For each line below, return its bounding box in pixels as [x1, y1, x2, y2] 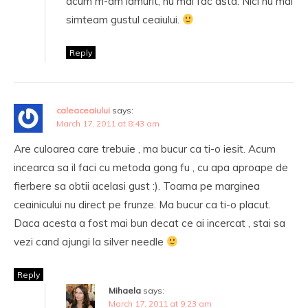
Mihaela [109, 285, 141, 296]
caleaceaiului [56, 105, 110, 115]
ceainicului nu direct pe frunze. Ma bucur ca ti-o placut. [14, 198, 271, 211]
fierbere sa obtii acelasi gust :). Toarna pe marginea [14, 179, 260, 192]
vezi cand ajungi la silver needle [14, 235, 166, 248]
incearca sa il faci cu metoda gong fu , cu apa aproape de [14, 161, 288, 174]
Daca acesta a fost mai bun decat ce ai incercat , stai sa [14, 217, 285, 230]
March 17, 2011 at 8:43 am [56, 118, 159, 129]
